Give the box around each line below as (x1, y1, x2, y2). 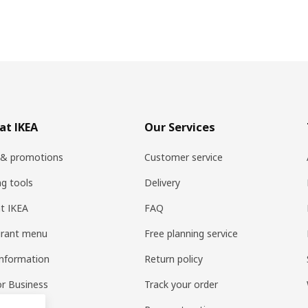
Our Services (144, 120, 216, 135)
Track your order (144, 278, 219, 291)
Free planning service (144, 227, 239, 241)
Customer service (144, 151, 223, 164)
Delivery (144, 176, 181, 190)
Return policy (144, 252, 203, 266)
